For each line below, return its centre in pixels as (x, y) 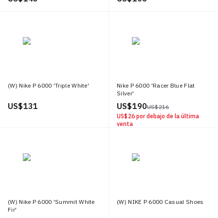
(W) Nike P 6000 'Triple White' (48, 85)
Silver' (126, 93)
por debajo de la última (168, 116)
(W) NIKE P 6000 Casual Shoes (160, 202)
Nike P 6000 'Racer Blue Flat (156, 85)
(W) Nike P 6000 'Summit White (51, 202)
